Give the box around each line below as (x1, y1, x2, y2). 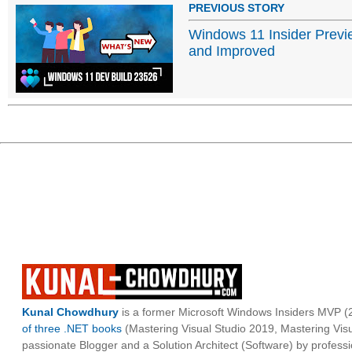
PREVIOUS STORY (189, 2, 284, 14)
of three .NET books (22, 322, 122, 335)
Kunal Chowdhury (22, 306, 119, 318)
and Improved (189, 43, 275, 59)
